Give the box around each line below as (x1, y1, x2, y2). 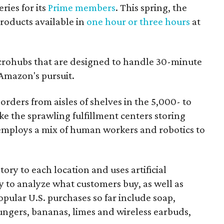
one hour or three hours (86, 15, 190, 27)
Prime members (48, 1, 116, 13)
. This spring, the (115, 1, 187, 13)
